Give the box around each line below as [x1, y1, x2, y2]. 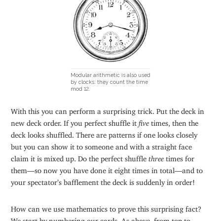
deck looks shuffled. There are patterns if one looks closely [11, 130, 198, 136]
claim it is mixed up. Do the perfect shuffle [11, 153, 149, 159]
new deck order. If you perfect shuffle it [11, 118, 139, 124]
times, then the [149, 118, 199, 124]
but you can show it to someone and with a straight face [11, 142, 192, 147]
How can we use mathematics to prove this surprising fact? [11, 204, 202, 210]
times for [164, 153, 195, 159]
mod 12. [70, 86, 90, 92]
